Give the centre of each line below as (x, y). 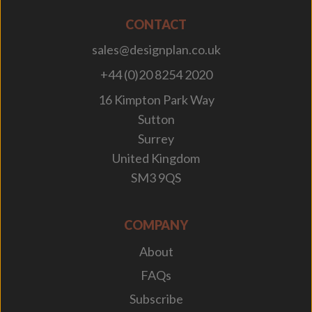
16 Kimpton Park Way (156, 100)
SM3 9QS (156, 178)
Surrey (156, 139)
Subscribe (156, 299)
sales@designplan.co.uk (156, 50)
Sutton (156, 119)
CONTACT (156, 25)
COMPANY (156, 225)
